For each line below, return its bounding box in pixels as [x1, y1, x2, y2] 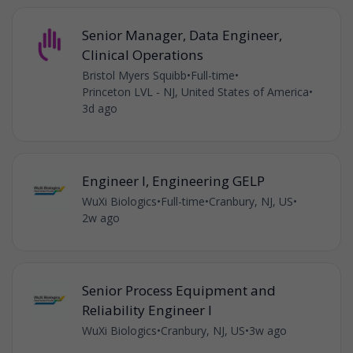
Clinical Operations [81, 45, 203, 64]
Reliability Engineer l [81, 300, 212, 319]
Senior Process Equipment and [81, 281, 276, 299]
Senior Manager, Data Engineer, [81, 25, 282, 44]
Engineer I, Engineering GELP [81, 171, 265, 190]
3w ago [248, 322, 287, 338]
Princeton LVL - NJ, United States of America [81, 84, 309, 99]
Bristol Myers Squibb [81, 67, 187, 83]
